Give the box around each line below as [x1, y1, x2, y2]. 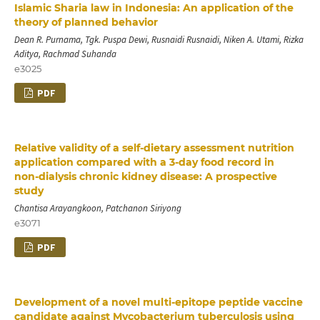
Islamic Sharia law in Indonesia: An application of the [14, 1, 294, 15]
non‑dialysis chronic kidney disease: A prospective [14, 170, 277, 183]
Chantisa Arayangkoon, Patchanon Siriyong [14, 201, 181, 214]
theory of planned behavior [14, 16, 158, 29]
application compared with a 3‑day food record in [14, 156, 274, 169]
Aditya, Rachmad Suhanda [14, 48, 116, 61]
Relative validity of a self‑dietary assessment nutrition [14, 141, 294, 154]
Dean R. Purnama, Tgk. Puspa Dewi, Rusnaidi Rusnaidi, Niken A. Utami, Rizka [14, 34, 304, 46]
